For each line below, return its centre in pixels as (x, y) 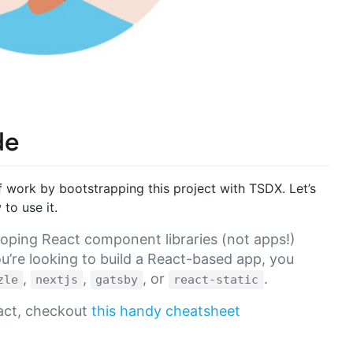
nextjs (57, 279)
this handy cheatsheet (165, 310)
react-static (216, 279)
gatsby (117, 279)
